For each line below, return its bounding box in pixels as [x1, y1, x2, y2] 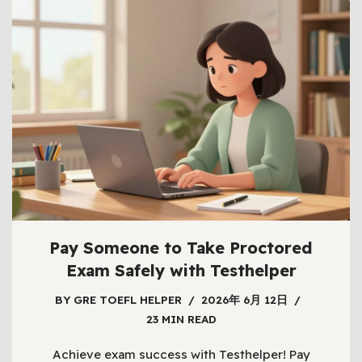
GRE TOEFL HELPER [74, 293, 182, 307]
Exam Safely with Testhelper [65, 260, 297, 281]
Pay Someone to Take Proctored [49, 238, 313, 259]
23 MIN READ [145, 312, 217, 326]
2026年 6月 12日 [201, 293, 288, 307]
